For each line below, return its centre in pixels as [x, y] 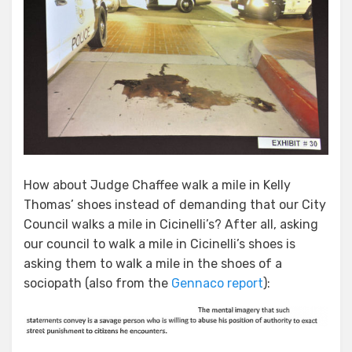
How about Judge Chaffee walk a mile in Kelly [157, 185]
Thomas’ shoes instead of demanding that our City [175, 205]
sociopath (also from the [97, 284]
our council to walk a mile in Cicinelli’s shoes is [159, 244]
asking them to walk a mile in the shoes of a [153, 264]
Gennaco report [217, 284]
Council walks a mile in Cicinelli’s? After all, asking [171, 225]
